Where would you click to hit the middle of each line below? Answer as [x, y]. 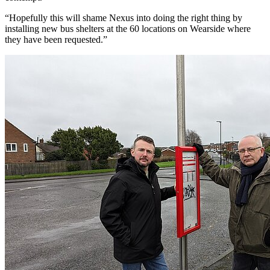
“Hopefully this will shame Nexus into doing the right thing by [124, 17]
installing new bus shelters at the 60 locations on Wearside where [128, 28]
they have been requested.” [56, 39]
